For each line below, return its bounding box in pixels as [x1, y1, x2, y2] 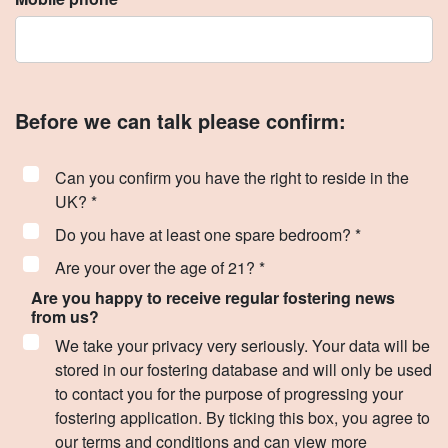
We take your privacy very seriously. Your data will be [55, 334, 430, 357]
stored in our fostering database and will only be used [55, 358, 432, 381]
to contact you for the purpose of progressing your [55, 382, 403, 405]
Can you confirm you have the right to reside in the [55, 166, 409, 189]
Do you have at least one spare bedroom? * [55, 223, 361, 246]
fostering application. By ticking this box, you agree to [55, 406, 430, 429]
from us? [31, 305, 99, 328]
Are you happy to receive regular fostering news [31, 286, 395, 309]
